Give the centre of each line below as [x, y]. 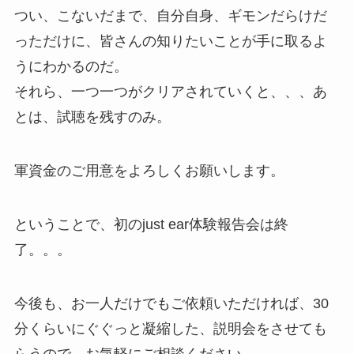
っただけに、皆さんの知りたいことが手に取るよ [170, 41]
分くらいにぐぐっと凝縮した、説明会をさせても [170, 328]
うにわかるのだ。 [71, 67]
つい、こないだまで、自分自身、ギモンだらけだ [170, 16]
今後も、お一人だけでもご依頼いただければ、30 [171, 303]
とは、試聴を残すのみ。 [92, 117]
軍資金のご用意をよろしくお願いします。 [149, 170]
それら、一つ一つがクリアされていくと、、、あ [170, 92]
